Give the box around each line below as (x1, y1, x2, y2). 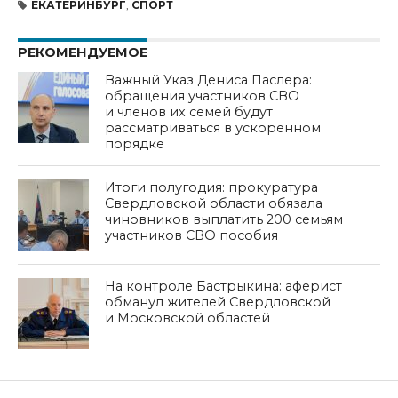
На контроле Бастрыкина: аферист (105, 277, 343, 294)
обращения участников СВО (105, 87, 300, 104)
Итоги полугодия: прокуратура (105, 179, 319, 195)
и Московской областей (105, 309, 271, 326)
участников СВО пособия (105, 227, 279, 243)
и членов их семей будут (105, 103, 274, 120)
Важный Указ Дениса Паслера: (105, 71, 313, 88)
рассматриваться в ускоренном (105, 119, 322, 136)
